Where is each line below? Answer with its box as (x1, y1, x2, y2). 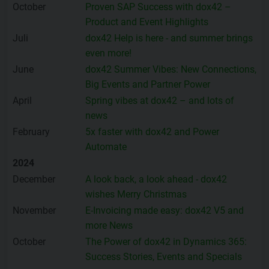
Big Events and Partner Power (85, 79, 210, 91)
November (13, 205, 56, 217)
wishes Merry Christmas (85, 189, 187, 201)
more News (85, 220, 133, 232)
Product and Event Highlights (85, 16, 208, 28)
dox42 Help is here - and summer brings (85, 32, 253, 44)
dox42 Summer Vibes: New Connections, (85, 64, 256, 76)
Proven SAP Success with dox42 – (85, 1, 231, 13)
